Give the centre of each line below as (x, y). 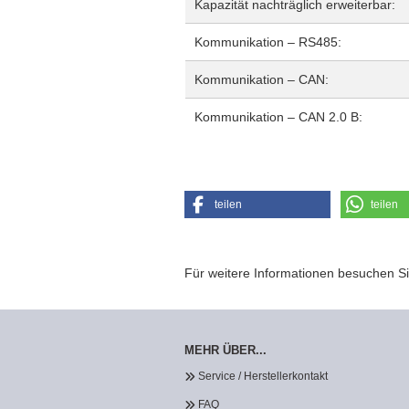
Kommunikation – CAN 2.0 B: (278, 117)
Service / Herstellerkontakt (263, 376)
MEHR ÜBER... (225, 350)
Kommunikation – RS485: (268, 42)
